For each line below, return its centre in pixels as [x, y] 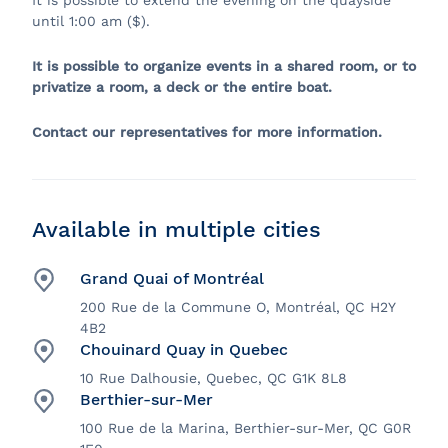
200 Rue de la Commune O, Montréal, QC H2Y [237, 307]
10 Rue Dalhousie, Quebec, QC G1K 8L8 [213, 378]
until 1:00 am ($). [91, 21]
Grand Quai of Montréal [172, 279]
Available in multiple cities [176, 230]
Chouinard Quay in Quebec [184, 350]
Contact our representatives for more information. [207, 132]
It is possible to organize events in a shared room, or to [224, 66]
